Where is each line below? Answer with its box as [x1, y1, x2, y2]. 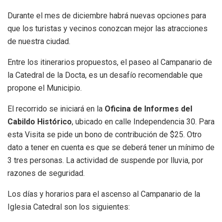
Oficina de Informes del [105, 104, 192, 113]
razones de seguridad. [7, 168, 85, 178]
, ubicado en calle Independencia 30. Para [72, 116, 215, 126]
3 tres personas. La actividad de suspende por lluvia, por [7, 155, 203, 165]
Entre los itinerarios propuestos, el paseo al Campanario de [7, 57, 212, 67]
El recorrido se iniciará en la [7, 104, 105, 113]
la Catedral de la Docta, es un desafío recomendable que [7, 70, 203, 80]
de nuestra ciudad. [7, 36, 70, 46]
